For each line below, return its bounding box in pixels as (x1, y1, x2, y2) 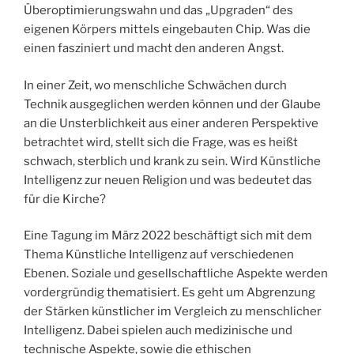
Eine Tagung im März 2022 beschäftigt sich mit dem (24, 228, 312, 243)
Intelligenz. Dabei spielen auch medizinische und (24, 323, 292, 338)
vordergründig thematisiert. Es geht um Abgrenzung (24, 285, 315, 300)
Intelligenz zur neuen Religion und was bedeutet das (24, 172, 312, 187)
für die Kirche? (24, 191, 106, 206)
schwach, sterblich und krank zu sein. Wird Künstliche (24, 153, 321, 168)
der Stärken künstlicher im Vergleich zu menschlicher (24, 304, 322, 319)
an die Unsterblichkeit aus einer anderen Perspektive (24, 115, 318, 130)
